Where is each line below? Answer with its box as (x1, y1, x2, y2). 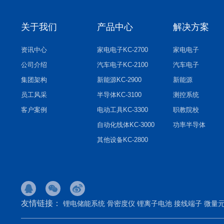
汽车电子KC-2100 (96, 61, 148, 69)
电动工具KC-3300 (96, 106, 148, 114)
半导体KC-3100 (96, 91, 141, 99)
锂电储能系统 (62, 199, 105, 208)
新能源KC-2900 (96, 76, 141, 84)
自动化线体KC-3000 (96, 121, 154, 129)
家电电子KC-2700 (96, 46, 148, 54)
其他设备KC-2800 (96, 136, 148, 144)
